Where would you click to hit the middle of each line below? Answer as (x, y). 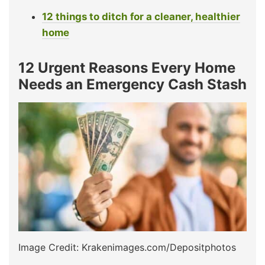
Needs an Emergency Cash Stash (132, 85)
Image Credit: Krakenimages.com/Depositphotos (127, 248)
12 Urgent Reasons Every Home (127, 68)
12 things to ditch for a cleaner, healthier (141, 17)
